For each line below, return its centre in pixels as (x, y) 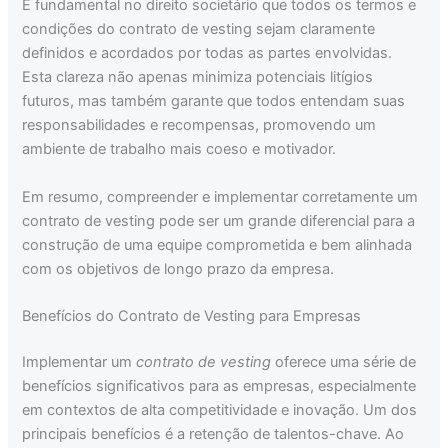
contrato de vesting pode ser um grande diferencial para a (219, 220)
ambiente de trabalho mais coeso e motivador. (179, 149)
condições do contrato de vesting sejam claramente (199, 29)
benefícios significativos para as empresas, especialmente (219, 385)
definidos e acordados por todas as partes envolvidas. (207, 53)
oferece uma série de (344, 361)
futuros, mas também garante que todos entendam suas (214, 101)
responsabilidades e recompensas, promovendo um (199, 125)
